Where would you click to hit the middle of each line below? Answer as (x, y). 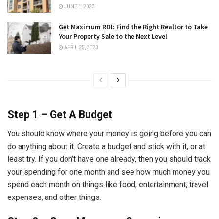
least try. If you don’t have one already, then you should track (109, 159)
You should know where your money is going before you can (109, 133)
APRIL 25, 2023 (81, 48)
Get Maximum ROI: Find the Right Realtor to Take (133, 27)
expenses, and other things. (55, 197)
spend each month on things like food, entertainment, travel (108, 184)
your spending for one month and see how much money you (109, 172)
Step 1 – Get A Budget (60, 115)
